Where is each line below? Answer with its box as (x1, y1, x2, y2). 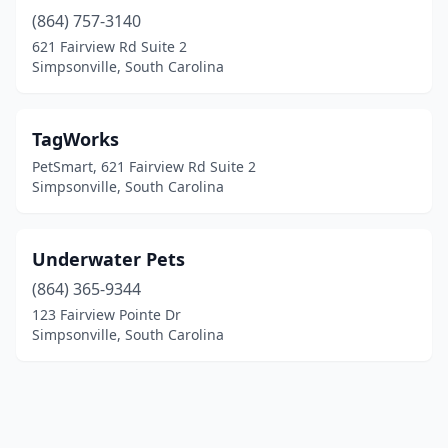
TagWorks (32, 127, 119, 151)
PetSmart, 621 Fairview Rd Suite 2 (32, 157, 256, 176)
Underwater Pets (32, 247, 185, 271)
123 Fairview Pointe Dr (32, 305, 181, 324)
